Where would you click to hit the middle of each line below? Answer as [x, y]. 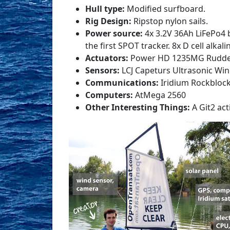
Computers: [109, 95]
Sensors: [102, 70]
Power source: [114, 33]
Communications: [122, 83]
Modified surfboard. [165, 9]
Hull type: [105, 9]
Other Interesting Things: [138, 107]
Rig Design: [108, 21]
